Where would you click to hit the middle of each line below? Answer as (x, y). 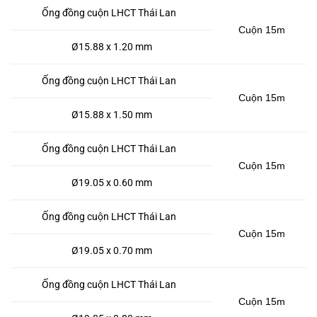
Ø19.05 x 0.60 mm (111, 183)
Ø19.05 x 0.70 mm (111, 251)
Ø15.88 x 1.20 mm (111, 47)
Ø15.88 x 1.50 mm (111, 115)
